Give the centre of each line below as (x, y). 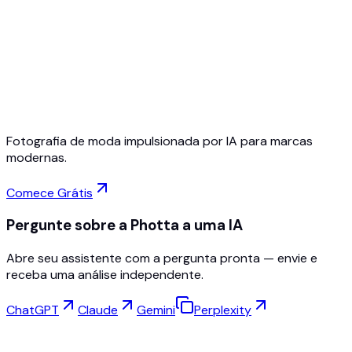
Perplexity (223, 310)
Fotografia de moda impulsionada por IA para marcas (159, 141)
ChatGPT (33, 310)
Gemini (156, 310)
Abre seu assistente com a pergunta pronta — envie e (162, 258)
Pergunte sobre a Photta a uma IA (125, 225)
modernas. (37, 157)
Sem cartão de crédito (86, 65)
